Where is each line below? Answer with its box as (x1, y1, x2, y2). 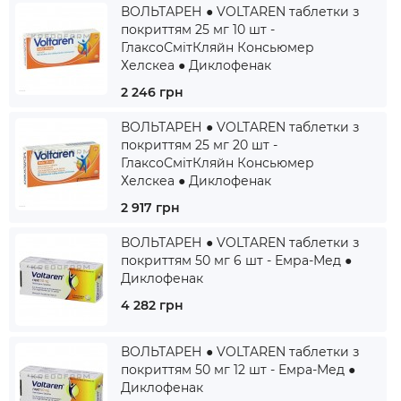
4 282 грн (121, 297, 183, 313)
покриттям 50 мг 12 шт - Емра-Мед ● (121, 362, 355, 378)
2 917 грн (121, 200, 180, 216)
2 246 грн (121, 84, 183, 100)
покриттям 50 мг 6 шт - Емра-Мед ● (121, 252, 352, 269)
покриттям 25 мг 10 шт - (121, 21, 275, 38)
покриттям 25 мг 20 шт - (121, 137, 277, 153)
